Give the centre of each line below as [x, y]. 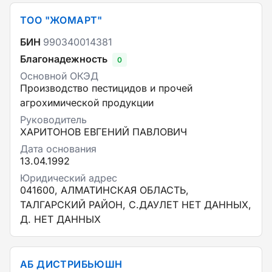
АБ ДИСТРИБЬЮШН [71, 264]
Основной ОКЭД [59, 76]
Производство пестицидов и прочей [106, 88]
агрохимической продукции [87, 103]
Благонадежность [64, 59]
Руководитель [53, 120]
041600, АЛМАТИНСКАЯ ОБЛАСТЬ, [104, 190]
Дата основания [58, 149]
